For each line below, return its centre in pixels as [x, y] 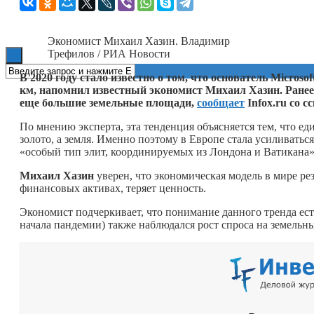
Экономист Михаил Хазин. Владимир [139, 41]
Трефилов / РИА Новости [109, 53]
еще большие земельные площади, [108, 102]
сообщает [221, 102]
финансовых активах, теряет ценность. [113, 188]
